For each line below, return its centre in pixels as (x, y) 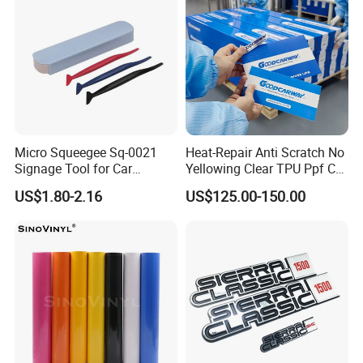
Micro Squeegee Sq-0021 (86, 153)
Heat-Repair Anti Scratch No (265, 153)
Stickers (38, 185)
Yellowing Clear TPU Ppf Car (266, 169)
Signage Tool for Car (74, 169)
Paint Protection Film (245, 185)
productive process (181, 87)
